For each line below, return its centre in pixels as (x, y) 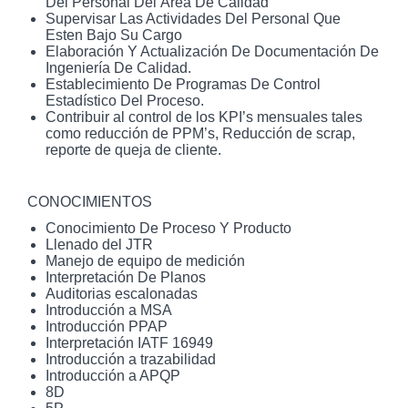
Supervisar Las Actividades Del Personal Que (193, 19)
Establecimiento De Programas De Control (183, 84)
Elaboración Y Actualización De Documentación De (212, 51)
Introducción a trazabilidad (131, 359)
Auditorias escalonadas (122, 293)
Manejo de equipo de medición (145, 260)
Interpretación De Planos (126, 277)
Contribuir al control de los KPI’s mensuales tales (204, 117)
